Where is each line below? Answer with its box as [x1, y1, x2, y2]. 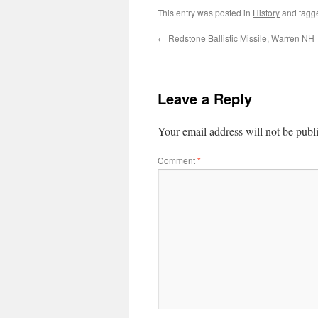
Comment [158, 154, 197, 166]
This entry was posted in [158, 6, 253, 18]
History [253, 6, 280, 18]
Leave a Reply [158, 88, 252, 109]
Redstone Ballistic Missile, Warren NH [166, 32, 314, 44]
